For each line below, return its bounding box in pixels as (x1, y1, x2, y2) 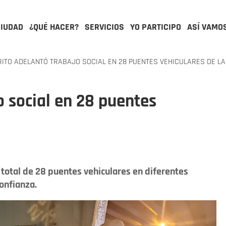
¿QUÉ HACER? (29, 21, 79, 33)
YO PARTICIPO (130, 21, 181, 33)
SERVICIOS (85, 21, 124, 33)
